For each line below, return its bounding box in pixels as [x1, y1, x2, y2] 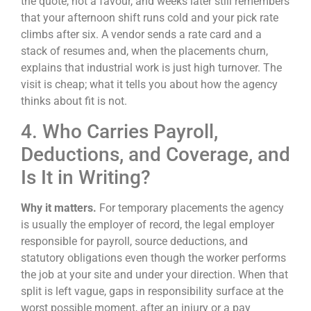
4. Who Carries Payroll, [21, 119, 218, 143]
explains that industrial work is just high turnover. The [21, 61, 282, 75]
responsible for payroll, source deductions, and [21, 234, 248, 248]
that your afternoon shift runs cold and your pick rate [21, 11, 278, 25]
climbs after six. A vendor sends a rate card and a [21, 28, 262, 42]
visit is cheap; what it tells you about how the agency [21, 78, 278, 92]
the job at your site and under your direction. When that [21, 267, 288, 281]
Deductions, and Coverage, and [21, 142, 290, 166]
